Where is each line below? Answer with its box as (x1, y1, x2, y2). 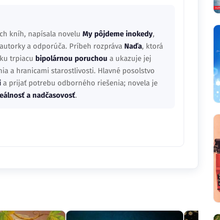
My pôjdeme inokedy (82, 29, 153, 38)
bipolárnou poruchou (35, 54, 108, 63)
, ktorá (142, 42, 163, 51)
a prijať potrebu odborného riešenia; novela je (1, 79, 158, 87)
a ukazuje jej (108, 54, 151, 63)
